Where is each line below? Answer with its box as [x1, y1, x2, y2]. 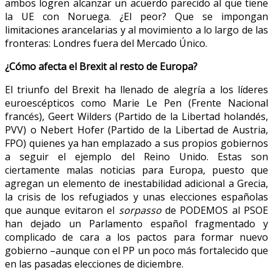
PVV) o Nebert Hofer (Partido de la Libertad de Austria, [5, 122, 268, 136]
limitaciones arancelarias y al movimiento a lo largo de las [5, 23, 268, 37]
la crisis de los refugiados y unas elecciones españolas [5, 190, 268, 204]
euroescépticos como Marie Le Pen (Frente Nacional [5, 96, 268, 110]
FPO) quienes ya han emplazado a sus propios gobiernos [5, 136, 268, 150]
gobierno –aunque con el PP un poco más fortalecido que [5, 243, 268, 257]
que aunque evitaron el [5, 203, 119, 217]
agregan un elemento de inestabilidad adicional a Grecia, [5, 176, 268, 190]
